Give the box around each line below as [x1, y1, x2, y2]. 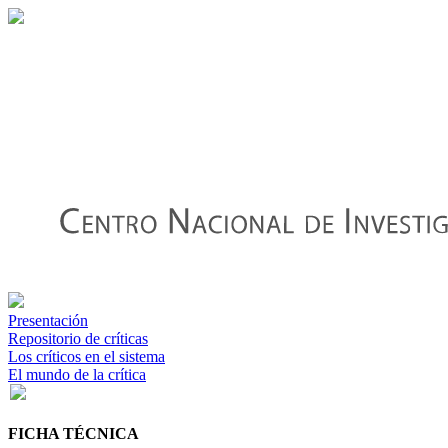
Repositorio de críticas [8, 329, 148, 347]
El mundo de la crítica [8, 365, 146, 383]
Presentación [8, 311, 88, 329]
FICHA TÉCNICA [8, 424, 139, 442]
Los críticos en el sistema [8, 347, 165, 365]
